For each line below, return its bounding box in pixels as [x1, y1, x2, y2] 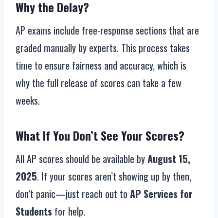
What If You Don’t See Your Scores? [16, 127, 184, 144]
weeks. [16, 93, 40, 108]
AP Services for [130, 186, 193, 201]
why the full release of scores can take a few [16, 75, 182, 90]
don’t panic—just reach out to [16, 186, 130, 201]
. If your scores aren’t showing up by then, [37, 169, 191, 183]
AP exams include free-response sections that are [16, 23, 199, 37]
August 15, [147, 151, 190, 166]
